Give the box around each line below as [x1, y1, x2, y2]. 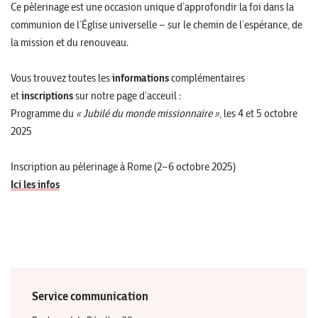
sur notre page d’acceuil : [73, 89, 181, 103]
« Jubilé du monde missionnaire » [76, 106, 219, 121]
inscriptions [21, 89, 73, 103]
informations [112, 71, 169, 85]
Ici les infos [11, 177, 60, 192]
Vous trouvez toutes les [11, 71, 112, 85]
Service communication [32, 288, 148, 305]
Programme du [11, 106, 76, 121]
